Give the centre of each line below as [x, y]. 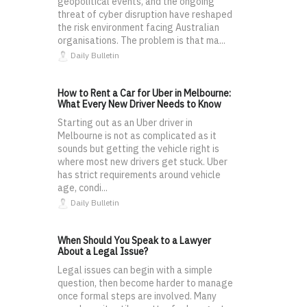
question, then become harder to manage [145, 283]
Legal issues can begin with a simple [135, 270]
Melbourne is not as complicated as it [137, 136]
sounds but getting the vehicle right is [138, 149]
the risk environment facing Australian [138, 28]
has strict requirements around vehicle [139, 175]
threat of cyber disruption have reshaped [145, 15]
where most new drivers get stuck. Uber [143, 162]
